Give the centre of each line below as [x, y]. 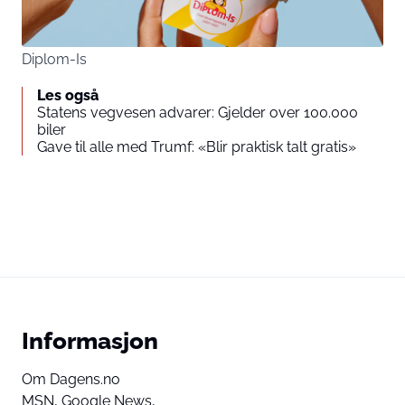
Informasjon [90, 341]
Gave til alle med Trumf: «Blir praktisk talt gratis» [197, 147]
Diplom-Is [54, 60]
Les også [68, 96]
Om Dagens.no [71, 380]
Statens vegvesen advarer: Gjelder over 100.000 [198, 113]
